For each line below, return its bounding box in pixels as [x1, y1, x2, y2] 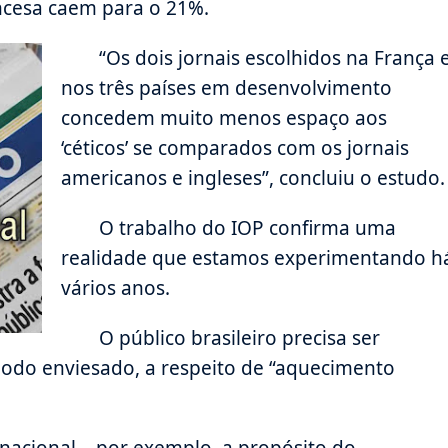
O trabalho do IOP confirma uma [99, 215, 396, 242]
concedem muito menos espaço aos [61, 105, 387, 132]
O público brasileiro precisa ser [99, 325, 380, 352]
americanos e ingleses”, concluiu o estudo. [61, 165, 445, 192]
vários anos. [61, 275, 170, 302]
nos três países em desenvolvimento [61, 75, 392, 102]
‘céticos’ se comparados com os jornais [61, 135, 409, 162]
